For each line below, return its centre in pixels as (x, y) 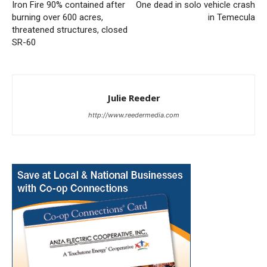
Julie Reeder (133, 98)
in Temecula (232, 18)
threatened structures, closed (70, 30)
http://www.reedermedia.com (133, 115)
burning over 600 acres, (58, 18)
